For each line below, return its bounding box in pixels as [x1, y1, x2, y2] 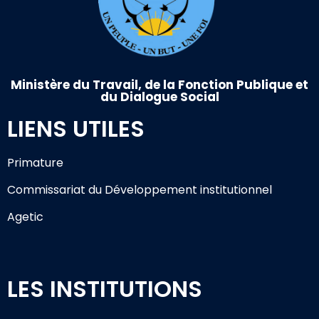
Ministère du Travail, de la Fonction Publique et [11, 75, 308, 93]
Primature [7, 154, 63, 171]
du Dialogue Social [100, 88, 219, 105]
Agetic [7, 209, 43, 226]
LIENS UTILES [7, 112, 145, 145]
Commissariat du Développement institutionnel [7, 181, 272, 198]
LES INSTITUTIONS [7, 273, 202, 305]
